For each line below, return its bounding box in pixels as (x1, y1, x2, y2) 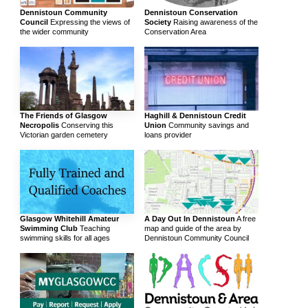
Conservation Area (144, 27, 206, 36)
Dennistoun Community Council (144, 233, 249, 242)
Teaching (78, 223, 111, 232)
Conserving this (59, 120, 114, 129)
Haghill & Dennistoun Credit (144, 111, 246, 120)
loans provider (144, 130, 192, 139)
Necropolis (20, 120, 60, 129)
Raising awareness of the (170, 17, 258, 26)
